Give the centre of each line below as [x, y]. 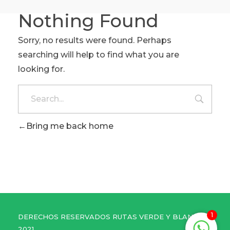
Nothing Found [88, 21]
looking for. [41, 69]
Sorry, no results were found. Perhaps [95, 40]
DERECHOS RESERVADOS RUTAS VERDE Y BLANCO [111, 216]
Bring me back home [70, 126]
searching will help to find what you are [99, 54]
